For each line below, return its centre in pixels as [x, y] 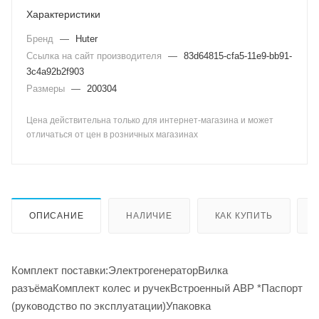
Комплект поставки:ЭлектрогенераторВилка [120, 270]
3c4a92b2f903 [55, 72]
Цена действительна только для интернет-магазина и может [150, 120]
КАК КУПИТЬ [244, 215]
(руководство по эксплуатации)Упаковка [111, 305]
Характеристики [63, 14]
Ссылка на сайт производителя [95, 56]
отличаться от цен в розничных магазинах [112, 135]
